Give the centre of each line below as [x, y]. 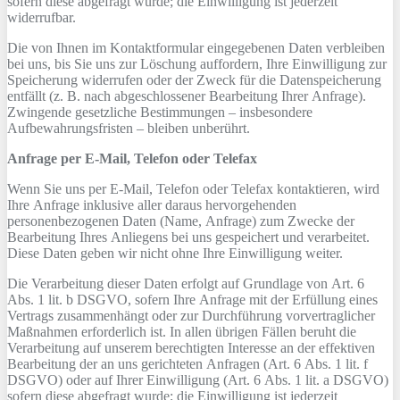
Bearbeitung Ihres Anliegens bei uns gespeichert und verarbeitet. [188, 237]
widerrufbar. [42, 17]
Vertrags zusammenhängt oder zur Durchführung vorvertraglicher [191, 316]
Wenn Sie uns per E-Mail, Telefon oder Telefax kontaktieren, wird [193, 189]
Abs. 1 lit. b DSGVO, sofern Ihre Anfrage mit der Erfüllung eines [192, 300]
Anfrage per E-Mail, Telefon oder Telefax [132, 158]
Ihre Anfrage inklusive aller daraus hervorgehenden [152, 205]
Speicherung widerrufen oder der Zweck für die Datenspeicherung [194, 80]
